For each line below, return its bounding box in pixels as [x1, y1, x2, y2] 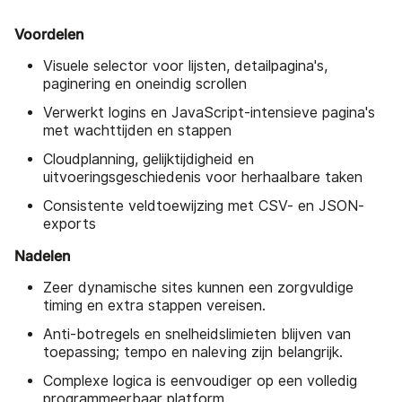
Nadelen [14, 246, 70, 265]
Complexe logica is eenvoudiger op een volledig [43, 371, 357, 389]
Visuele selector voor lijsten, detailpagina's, [43, 57, 328, 74]
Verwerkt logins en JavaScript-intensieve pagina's [43, 103, 375, 121]
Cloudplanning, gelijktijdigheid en [43, 150, 254, 168]
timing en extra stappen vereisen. [43, 296, 266, 314]
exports [43, 214, 96, 232]
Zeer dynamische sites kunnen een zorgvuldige [43, 278, 354, 296]
